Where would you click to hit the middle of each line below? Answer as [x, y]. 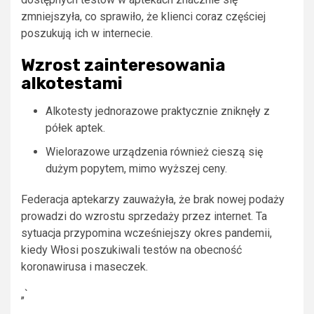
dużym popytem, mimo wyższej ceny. [136, 168]
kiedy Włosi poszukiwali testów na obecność [131, 250]
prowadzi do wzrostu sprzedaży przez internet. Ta [144, 216]
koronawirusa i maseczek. [84, 266]
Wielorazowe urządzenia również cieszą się [154, 151]
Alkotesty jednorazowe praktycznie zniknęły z [158, 111]
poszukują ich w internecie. [87, 33]
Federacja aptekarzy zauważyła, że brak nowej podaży [153, 199]
